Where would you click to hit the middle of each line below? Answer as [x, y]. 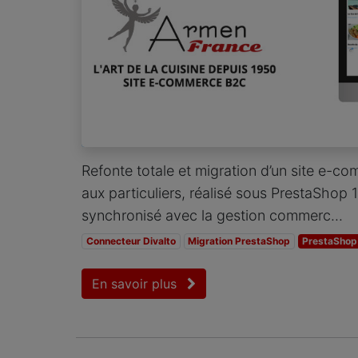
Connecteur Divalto [131, 241]
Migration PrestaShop [239, 241]
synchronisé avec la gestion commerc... [212, 215]
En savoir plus [136, 283]
